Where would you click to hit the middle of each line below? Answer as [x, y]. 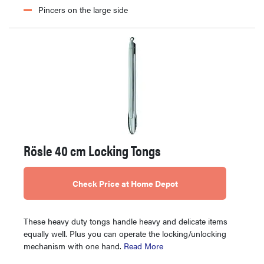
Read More [143, 246]
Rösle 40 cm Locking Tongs [92, 151]
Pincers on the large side [83, 10]
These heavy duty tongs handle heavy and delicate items [126, 221]
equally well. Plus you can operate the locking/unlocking [125, 234]
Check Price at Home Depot [125, 184]
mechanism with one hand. [74, 246]
